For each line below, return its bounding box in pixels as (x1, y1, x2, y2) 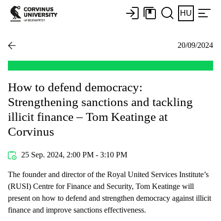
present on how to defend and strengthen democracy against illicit (8, 193, 211, 202)
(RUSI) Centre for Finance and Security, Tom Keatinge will (8, 182, 194, 190)
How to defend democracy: (8, 80, 143, 94)
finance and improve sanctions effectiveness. (8, 205, 148, 214)
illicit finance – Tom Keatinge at (8, 110, 168, 123)
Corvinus (8, 124, 54, 138)
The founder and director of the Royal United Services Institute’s (8, 170, 209, 179)
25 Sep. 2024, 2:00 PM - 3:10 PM (19, 150, 127, 159)
